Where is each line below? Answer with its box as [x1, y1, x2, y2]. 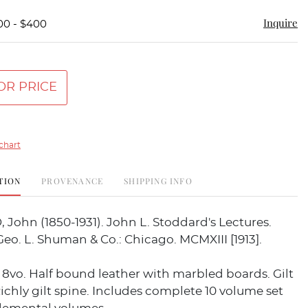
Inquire [263, 16, 298, 30]
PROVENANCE [41, 175, 104, 186]
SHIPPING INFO [124, 175, 192, 186]
